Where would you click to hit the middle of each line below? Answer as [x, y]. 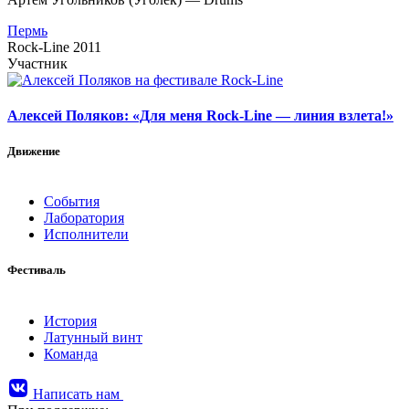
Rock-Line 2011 [54, 47]
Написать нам [78, 393]
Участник [37, 63]
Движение [34, 152]
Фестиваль [37, 270]
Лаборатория [84, 218]
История [70, 320]
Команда [71, 353]
